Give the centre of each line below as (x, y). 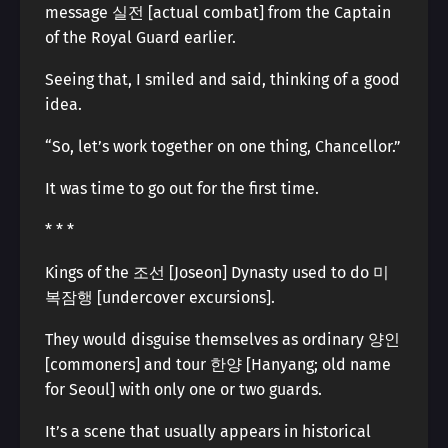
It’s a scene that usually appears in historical (208, 431)
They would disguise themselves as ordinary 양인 (222, 339)
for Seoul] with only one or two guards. (183, 389)
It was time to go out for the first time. (182, 188)
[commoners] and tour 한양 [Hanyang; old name (218, 364)
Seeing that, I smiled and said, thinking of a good (222, 79)
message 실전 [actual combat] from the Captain (218, 12)
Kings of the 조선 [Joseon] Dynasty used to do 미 (217, 272)
